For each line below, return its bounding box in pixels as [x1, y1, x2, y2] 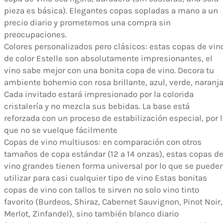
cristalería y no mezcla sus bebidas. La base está [4, 101, 190, 111]
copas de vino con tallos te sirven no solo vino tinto [4, 184, 199, 195]
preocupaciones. [4, 29, 67, 39]
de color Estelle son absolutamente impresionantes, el [4, 53, 213, 63]
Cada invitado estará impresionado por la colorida [4, 89, 194, 99]
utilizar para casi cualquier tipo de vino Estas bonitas [4, 172, 207, 183]
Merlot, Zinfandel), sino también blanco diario [4, 208, 179, 219]
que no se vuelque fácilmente [4, 124, 117, 135]
